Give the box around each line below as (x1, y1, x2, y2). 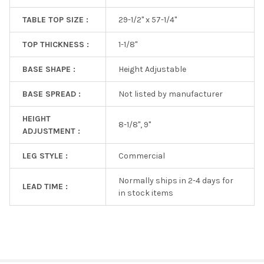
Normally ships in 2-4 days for (118, 175, 233, 186)
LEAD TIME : (22, 181, 68, 192)
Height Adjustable (118, 64, 186, 74)
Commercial (118, 150, 165, 161)
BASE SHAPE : (22, 64, 75, 74)
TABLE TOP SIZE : (22, 14, 88, 25)
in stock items (118, 187, 173, 198)
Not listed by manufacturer (118, 88, 223, 99)
